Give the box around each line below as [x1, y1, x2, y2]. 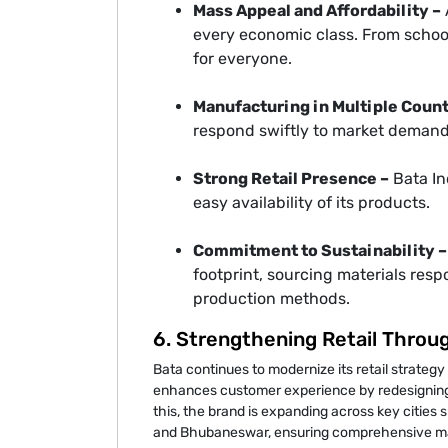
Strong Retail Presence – [193, 169, 389, 189]
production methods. [193, 289, 350, 309]
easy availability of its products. [193, 193, 430, 213]
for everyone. [193, 49, 292, 69]
